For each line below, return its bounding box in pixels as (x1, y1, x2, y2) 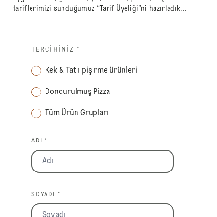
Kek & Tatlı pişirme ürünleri (45, 66, 138, 75)
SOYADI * (31, 191, 61, 198)
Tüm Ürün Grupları (45, 109, 109, 117)
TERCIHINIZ (31, 46, 75, 53)
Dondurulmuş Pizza (45, 88, 110, 96)
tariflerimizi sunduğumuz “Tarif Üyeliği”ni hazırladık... (13, 5, 187, 12)
